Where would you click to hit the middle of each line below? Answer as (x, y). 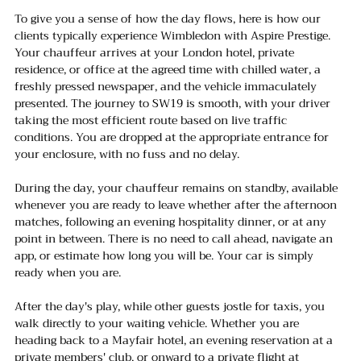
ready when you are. (68, 273)
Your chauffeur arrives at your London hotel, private (156, 53)
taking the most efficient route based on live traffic (152, 120)
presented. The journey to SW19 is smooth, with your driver (174, 104)
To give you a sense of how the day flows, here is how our (169, 19)
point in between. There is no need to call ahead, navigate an (175, 239)
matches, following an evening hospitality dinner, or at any (172, 222)
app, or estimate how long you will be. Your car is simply (166, 256)
